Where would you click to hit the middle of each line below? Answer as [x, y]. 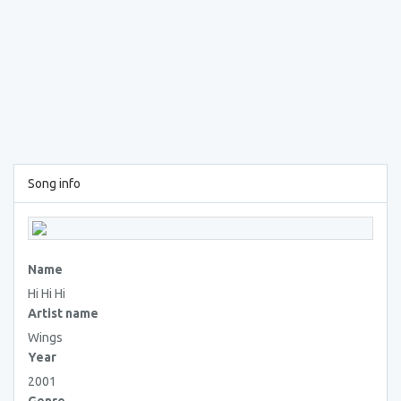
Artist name [63, 313]
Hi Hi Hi [47, 294]
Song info [54, 183]
